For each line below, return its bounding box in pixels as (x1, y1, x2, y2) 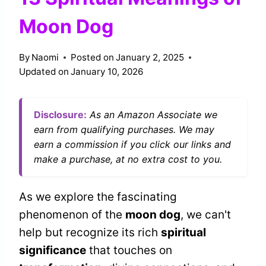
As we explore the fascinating (19, 189, 177, 204)
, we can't (180, 207, 231, 221)
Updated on (19, 65, 69, 77)
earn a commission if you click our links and (34, 138, 231, 150)
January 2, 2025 (116, 51, 185, 63)
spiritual (161, 225, 206, 239)
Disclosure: (34, 108, 87, 121)
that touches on (86, 243, 172, 257)
